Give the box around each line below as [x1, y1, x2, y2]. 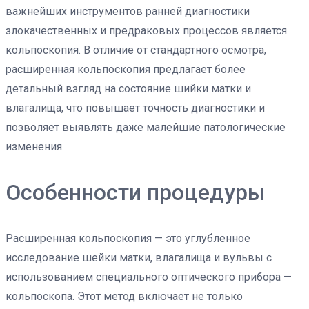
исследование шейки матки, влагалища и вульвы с [6, 250, 272, 264]
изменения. [6, 139, 64, 153]
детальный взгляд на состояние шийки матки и [6, 81, 251, 95]
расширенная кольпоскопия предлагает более [6, 62, 246, 76]
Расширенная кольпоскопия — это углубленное [6, 231, 250, 245]
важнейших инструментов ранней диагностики [6, 4, 250, 18]
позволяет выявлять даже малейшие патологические [6, 120, 286, 134]
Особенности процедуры [6, 179, 266, 206]
